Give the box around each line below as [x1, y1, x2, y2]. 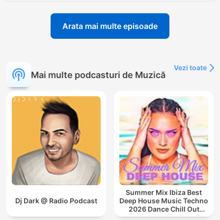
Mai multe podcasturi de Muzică [31, 69, 165, 80]
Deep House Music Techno [119, 196, 208, 205]
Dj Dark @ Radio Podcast [15, 196, 97, 205]
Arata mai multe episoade [62, 21, 158, 31]
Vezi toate [174, 63, 207, 72]
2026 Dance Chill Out [128, 205, 199, 214]
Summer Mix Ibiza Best [126, 188, 202, 197]
